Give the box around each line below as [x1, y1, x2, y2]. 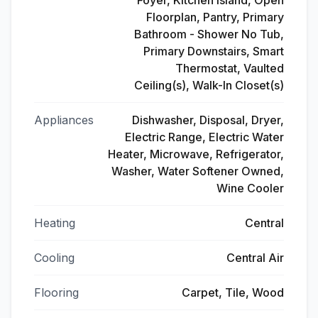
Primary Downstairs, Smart [143, 44, 284, 58]
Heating [34, 216, 75, 230]
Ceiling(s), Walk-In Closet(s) [134, 78, 284, 92]
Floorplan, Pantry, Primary [146, 10, 284, 24]
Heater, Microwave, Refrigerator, [108, 147, 284, 161]
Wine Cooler [216, 181, 284, 195]
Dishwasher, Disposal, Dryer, [132, 113, 284, 127]
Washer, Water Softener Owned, [111, 164, 284, 178]
